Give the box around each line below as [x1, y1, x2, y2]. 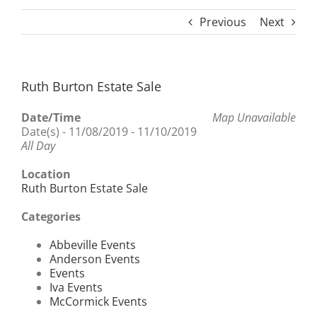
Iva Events [50, 279, 103, 295]
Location [21, 166, 71, 182]
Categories [21, 208, 81, 224]
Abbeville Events [50, 236, 136, 253]
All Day [21, 137, 55, 154]
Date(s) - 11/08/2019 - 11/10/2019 [21, 123, 197, 139]
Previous [200, 14, 246, 30]
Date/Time [21, 109, 81, 125]
